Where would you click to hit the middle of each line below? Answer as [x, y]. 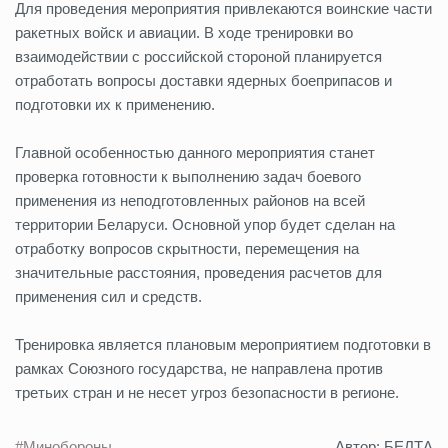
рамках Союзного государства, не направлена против [199, 368]
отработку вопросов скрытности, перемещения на [187, 248]
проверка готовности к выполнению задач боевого [188, 176]
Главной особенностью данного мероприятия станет [195, 152]
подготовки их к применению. [115, 104]
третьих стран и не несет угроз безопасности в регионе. [207, 392]
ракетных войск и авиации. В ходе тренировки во [184, 32]
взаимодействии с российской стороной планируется [198, 56]
